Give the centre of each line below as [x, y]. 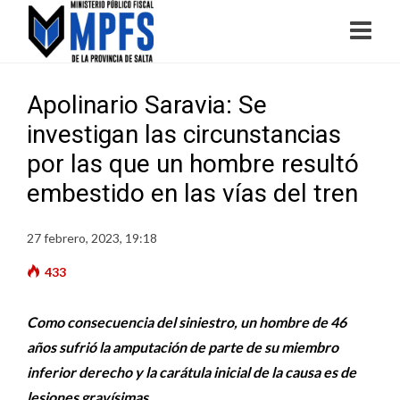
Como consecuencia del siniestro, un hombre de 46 [187, 322]
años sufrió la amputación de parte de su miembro [183, 347]
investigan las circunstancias [184, 134]
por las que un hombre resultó [193, 164]
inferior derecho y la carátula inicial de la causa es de [192, 372]
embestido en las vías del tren [192, 193]
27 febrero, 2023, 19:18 [92, 238]
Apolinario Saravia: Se [147, 105]
